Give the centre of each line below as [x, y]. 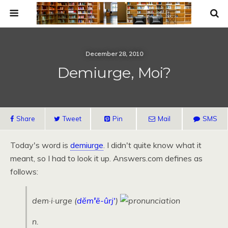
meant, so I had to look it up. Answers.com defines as [106, 158]
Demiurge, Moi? [114, 73]
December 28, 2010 [114, 54]
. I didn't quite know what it [152, 145]
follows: [24, 172]
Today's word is [40, 145]
